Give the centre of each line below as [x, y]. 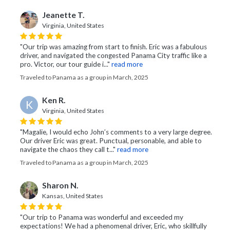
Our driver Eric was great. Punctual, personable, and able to [111, 141]
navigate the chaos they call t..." [68, 150]
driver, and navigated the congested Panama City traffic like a [113, 56]
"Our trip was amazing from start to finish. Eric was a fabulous [113, 47]
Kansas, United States [73, 196]
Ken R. [54, 100]
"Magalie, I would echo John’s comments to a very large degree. [116, 132]
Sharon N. [60, 186]
